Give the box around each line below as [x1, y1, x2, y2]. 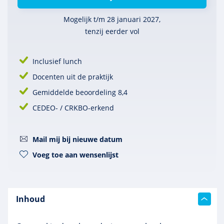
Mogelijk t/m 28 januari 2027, [63, 14, 160, 24]
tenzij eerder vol [84, 26, 139, 36]
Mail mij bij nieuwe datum [32, 134, 122, 144]
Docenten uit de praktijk [32, 72, 113, 81]
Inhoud [16, 193, 45, 204]
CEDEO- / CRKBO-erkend [32, 103, 114, 112]
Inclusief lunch [32, 56, 82, 66]
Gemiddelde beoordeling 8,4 [32, 87, 127, 97]
